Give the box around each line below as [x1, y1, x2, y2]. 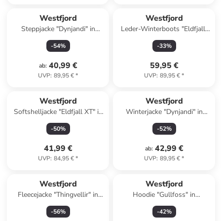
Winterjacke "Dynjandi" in [125, 107, 203, 116]
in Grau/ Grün [143, 34, 185, 43]
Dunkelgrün [146, 200, 183, 209]
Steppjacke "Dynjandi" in [21, 24, 95, 34]
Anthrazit [44, 200, 73, 209]
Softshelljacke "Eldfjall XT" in [13, 107, 103, 116]
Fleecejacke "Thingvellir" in [18, 190, 99, 199]
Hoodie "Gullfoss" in [133, 190, 196, 199]
